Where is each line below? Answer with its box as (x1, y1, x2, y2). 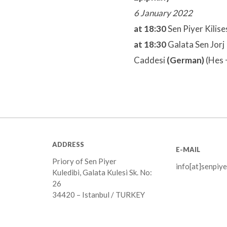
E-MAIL (175, 145, 200, 154)
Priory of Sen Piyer (52, 157, 117, 166)
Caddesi (134, 55, 165, 66)
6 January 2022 (134, 8, 193, 19)
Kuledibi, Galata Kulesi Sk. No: (52, 168, 152, 177)
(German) (165, 55, 206, 66)
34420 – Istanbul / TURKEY (52, 190, 145, 199)
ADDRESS (52, 140, 84, 148)
